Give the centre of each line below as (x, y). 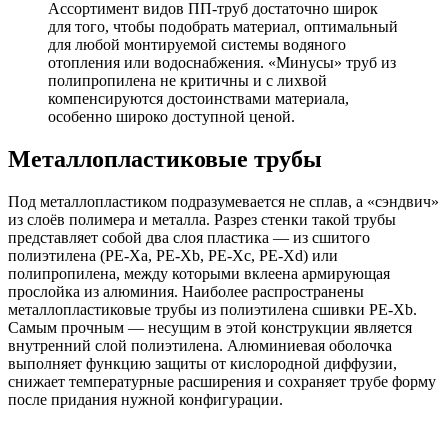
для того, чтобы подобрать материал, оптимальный (223, 26)
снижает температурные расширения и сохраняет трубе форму (222, 381)
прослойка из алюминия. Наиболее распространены (186, 291)
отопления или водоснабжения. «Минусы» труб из (222, 62)
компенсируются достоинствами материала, (198, 98)
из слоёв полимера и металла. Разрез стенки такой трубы (202, 219)
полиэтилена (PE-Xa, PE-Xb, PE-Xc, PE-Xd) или (173, 255)
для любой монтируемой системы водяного (197, 44)
